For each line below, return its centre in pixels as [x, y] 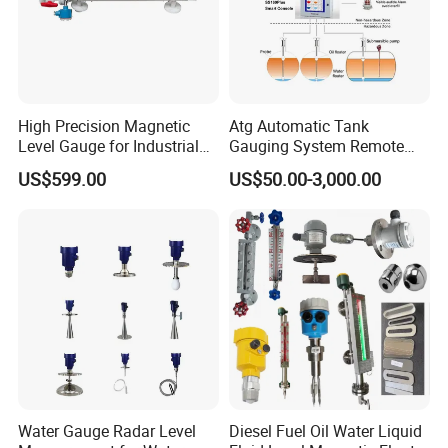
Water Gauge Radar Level [107, 431]
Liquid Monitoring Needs [105, 165]
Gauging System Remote [316, 145]
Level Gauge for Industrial [109, 145]
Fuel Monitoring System [312, 165]
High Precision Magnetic [104, 125]
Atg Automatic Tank [298, 125]
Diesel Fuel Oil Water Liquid [325, 431]
